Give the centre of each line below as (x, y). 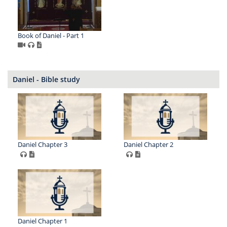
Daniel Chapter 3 (43, 145)
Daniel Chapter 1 (43, 221)
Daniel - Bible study (46, 79)
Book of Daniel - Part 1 (51, 35)
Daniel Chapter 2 (148, 145)
